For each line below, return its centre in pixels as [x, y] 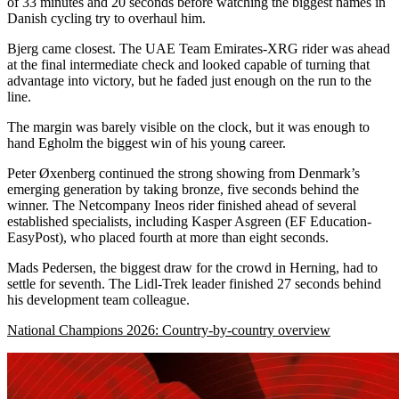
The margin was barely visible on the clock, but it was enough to [188, 126]
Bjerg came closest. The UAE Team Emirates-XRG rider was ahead [199, 48]
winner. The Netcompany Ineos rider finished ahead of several [182, 205]
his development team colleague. [98, 299]
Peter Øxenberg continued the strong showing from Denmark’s [183, 173]
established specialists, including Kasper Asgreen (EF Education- [189, 221]
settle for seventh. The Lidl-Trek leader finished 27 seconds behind [194, 283]
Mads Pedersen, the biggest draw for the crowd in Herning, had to [192, 267]
